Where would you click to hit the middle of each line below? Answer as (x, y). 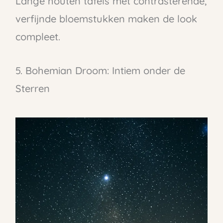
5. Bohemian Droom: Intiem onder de (100, 71)
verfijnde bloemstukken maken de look (106, 19)
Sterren (32, 89)
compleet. (38, 37)
